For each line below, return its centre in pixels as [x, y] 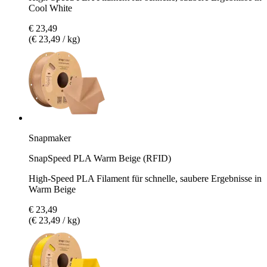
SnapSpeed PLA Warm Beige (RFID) [100, 158]
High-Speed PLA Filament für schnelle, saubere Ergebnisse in [145, 178]
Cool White [50, 8]
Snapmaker [50, 138]
